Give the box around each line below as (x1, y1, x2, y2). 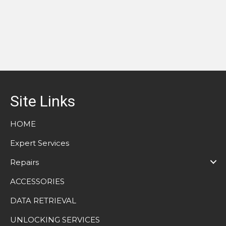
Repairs (10, 157, 39, 167)
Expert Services (10, 138, 69, 148)
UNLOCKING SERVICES (10, 214, 100, 224)
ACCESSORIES (10, 176, 65, 186)
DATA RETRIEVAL (10, 195, 76, 205)
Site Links (10, 92, 75, 110)
